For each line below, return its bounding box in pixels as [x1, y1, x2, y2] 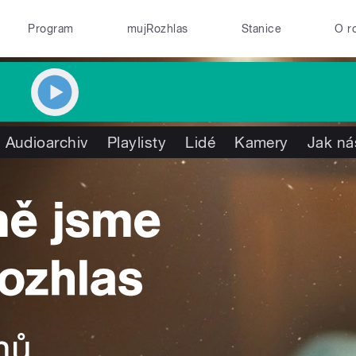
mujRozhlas [126, 22, 188, 35]
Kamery [234, 133, 288, 151]
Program [28, 22, 74, 35]
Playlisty [106, 133, 167, 151]
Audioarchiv [5, 133, 88, 151]
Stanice [241, 22, 282, 35]
